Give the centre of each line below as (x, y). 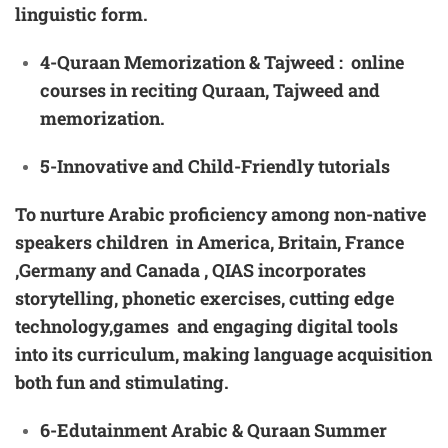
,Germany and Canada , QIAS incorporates (190, 270)
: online (371, 62)
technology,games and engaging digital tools (206, 326)
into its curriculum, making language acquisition (223, 354)
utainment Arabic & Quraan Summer (233, 430)
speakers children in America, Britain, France (209, 242)
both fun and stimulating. (122, 382)
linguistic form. (81, 14)
